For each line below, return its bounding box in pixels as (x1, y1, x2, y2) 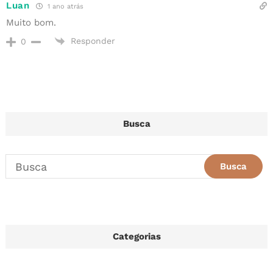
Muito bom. (6, 16, 56, 28)
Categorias (112, 231, 161, 243)
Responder (71, 35, 115, 46)
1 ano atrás (44, 2, 83, 10)
